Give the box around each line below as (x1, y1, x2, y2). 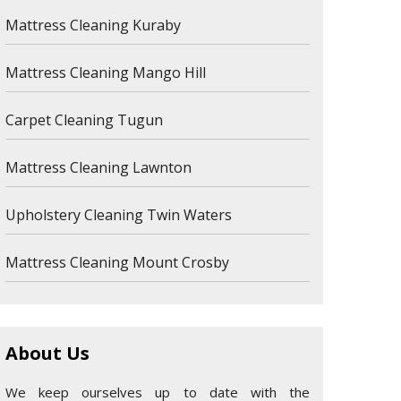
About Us (5, 341, 90, 365)
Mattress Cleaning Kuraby (5, 15, 181, 35)
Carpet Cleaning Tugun (5, 110, 163, 130)
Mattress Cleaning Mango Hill (5, 63, 206, 82)
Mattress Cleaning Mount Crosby (5, 252, 229, 272)
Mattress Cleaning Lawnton (5, 158, 192, 177)
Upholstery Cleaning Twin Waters (5, 205, 232, 225)
